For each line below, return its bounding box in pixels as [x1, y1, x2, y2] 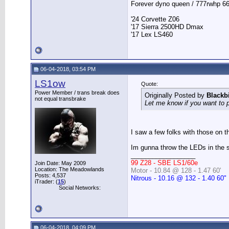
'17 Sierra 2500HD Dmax [131, 23, 203, 31]
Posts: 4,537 [35, 172, 66, 178]
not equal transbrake [35, 96, 86, 102]
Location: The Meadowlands [35, 166, 104, 172]
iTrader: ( [35, 178, 58, 185]
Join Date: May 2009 [35, 160, 86, 166]
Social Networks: [58, 185, 101, 191]
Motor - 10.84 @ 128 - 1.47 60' [131, 167, 221, 174]
